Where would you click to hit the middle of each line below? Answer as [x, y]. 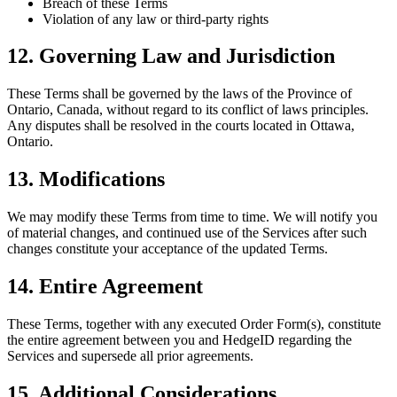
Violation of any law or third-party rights [156, 19]
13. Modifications [86, 179]
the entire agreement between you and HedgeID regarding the [179, 340]
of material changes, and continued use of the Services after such [187, 233]
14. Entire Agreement [105, 287]
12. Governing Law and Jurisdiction [171, 56]
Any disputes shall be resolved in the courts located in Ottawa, [181, 126]
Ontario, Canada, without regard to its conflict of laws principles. [188, 110]
